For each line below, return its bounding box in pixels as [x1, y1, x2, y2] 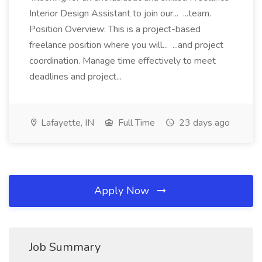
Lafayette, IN [39, 116, 94, 129]
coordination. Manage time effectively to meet [29, 54, 216, 67]
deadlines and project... [29, 70, 124, 83]
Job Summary [29, 239, 101, 255]
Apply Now [94, 184, 152, 198]
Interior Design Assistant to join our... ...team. [29, 7, 211, 20]
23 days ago [177, 116, 230, 129]
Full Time [116, 116, 155, 129]
